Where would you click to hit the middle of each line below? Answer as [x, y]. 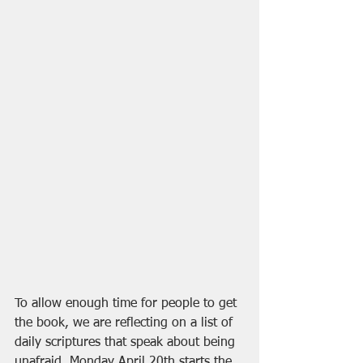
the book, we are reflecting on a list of [126, 324]
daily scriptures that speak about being [127, 343]
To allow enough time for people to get [128, 304]
